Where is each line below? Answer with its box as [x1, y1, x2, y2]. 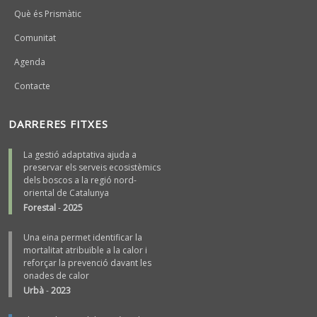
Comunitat [14, 31, 56, 44]
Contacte [14, 79, 50, 92]
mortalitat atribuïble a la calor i [23, 243, 147, 256]
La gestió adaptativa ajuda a [23, 148, 137, 161]
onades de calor [23, 269, 89, 282]
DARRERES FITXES [8, 116, 108, 131]
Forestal [23, 201, 56, 214]
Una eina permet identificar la [23, 231, 142, 243]
